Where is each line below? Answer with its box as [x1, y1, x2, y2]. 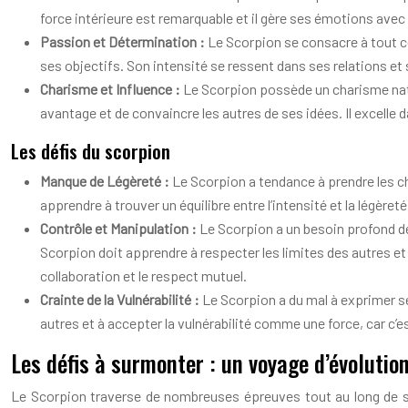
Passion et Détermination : [40, 33, 208, 50]
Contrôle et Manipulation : [40, 219, 199, 237]
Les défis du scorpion [11, 137, 170, 165]
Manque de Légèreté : [40, 172, 172, 189]
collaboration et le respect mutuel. [40, 267, 247, 284]
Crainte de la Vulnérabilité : [40, 291, 202, 308]
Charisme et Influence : [40, 80, 183, 97]
